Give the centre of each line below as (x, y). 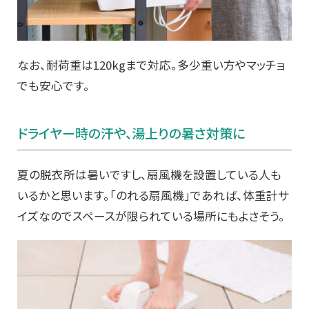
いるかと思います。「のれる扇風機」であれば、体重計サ (153, 196)
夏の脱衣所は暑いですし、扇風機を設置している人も (149, 175)
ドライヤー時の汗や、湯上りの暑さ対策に (131, 133)
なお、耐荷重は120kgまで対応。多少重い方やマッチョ (151, 65)
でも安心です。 (53, 86)
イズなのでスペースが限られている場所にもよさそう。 (151, 216)
